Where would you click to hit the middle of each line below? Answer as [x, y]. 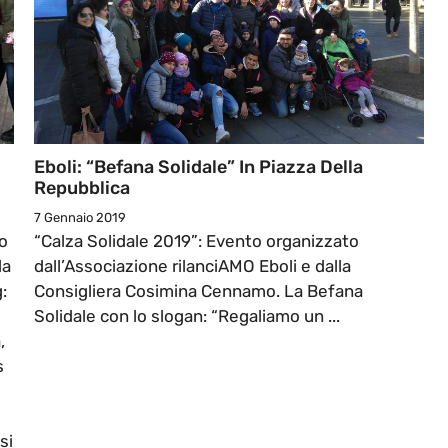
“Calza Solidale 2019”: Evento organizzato [196, 241]
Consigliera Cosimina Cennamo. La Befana [198, 291]
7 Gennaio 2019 [80, 218]
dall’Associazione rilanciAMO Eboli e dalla [192, 266]
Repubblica [82, 188]
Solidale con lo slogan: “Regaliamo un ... [187, 316]
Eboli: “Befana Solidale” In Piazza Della [198, 167]
